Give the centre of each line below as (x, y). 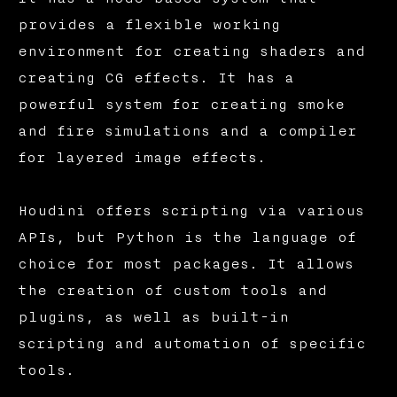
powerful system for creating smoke (181, 105)
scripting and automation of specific (191, 344)
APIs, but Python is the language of (187, 238)
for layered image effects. (141, 158)
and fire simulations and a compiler (187, 132)
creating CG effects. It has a (156, 78)
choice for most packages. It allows (185, 265)
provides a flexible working (148, 25)
